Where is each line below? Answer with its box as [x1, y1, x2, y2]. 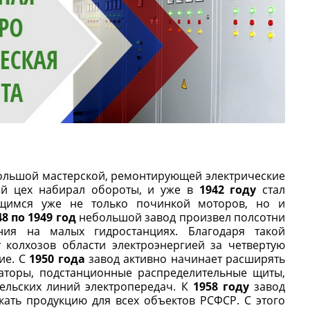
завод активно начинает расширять [84, 251, 286, 266]
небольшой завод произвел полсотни [75, 210, 286, 225]
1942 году [199, 182, 257, 197]
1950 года [29, 251, 85, 266]
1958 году [192, 279, 249, 294]
